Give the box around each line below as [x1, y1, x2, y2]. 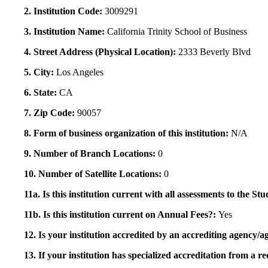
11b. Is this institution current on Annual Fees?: [24, 209, 218, 220]
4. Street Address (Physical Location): [24, 46, 178, 57]
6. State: [24, 87, 59, 98]
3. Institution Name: [24, 26, 107, 36]
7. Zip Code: [24, 107, 77, 118]
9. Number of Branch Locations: [24, 148, 158, 159]
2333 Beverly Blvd [178, 46, 251, 57]
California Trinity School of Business [107, 26, 247, 36]
